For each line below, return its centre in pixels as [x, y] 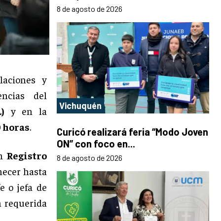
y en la [26, 110]
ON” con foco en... [96, 144]
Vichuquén [80, 106]
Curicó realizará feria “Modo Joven [132, 132]
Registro [27, 155]
